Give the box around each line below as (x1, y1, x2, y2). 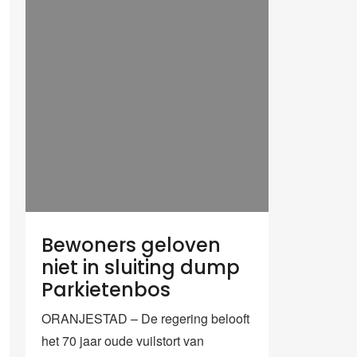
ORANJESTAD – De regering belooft (41, 308, 249, 328)
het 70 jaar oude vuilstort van (41, 331, 204, 350)
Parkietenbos (41, 276, 171, 303)
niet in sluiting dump (41, 253, 240, 280)
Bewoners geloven (41, 231, 221, 258)
